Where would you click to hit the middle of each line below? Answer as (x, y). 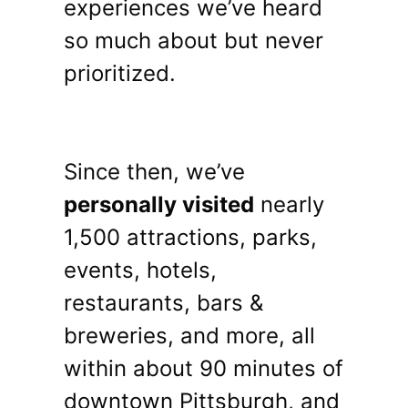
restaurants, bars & (163, 303)
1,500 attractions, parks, (190, 238)
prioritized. (120, 74)
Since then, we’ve (154, 172)
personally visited (159, 205)
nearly (289, 205)
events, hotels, (140, 270)
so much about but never (194, 41)
